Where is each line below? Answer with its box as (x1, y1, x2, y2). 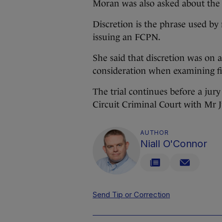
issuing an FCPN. (93, 32, 161, 42)
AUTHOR (140, 129, 169, 136)
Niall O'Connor (140, 138, 207, 150)
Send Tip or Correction (93, 190, 170, 199)
